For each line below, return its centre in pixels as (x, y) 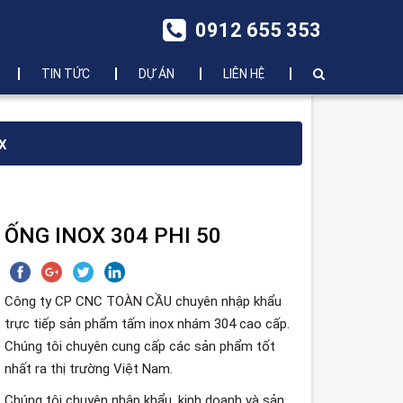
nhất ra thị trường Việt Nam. (89, 369)
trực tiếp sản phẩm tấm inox (90, 324)
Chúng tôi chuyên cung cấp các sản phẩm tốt (140, 346)
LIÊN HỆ (244, 74)
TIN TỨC (66, 74)
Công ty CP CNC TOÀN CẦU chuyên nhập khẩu (143, 301)
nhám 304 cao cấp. (232, 324)
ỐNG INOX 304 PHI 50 (113, 236)
